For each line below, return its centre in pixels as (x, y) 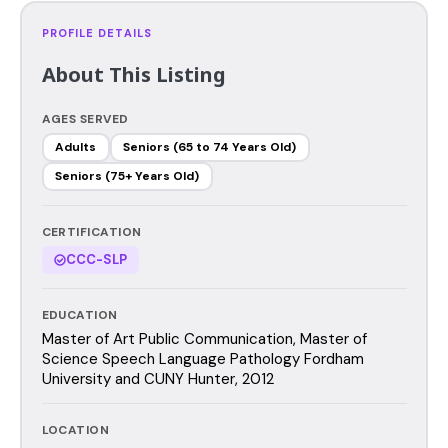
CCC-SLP (96, 259)
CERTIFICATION (91, 231)
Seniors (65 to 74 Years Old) (209, 147)
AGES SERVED (85, 118)
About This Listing (133, 74)
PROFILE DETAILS (96, 32)
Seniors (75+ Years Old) (127, 176)
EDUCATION (79, 314)
